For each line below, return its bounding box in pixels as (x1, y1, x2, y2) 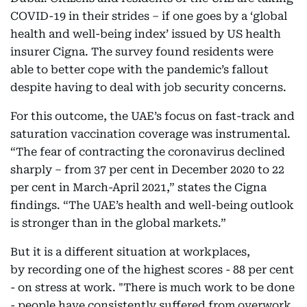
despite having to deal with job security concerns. (10, 81, 286, 95)
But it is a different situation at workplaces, (10, 245, 250, 259)
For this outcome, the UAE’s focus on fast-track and (10, 110, 295, 123)
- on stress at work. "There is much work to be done (10, 281, 295, 295)
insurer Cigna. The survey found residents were (10, 45, 273, 59)
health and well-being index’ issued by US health (10, 27, 281, 41)
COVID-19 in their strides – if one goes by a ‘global (10, 10, 287, 23)
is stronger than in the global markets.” (10, 217, 226, 230)
